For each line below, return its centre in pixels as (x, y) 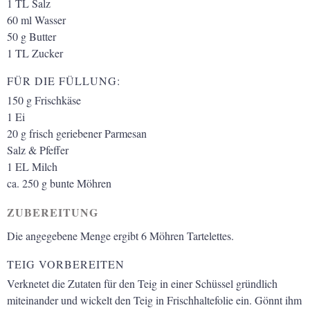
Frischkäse (58, 100)
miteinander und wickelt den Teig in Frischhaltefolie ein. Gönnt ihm (154, 300)
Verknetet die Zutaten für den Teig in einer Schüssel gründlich (142, 284)
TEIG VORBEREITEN (66, 264)
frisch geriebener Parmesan (88, 134)
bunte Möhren (81, 183)
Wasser (50, 19)
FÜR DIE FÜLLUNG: (64, 81)
